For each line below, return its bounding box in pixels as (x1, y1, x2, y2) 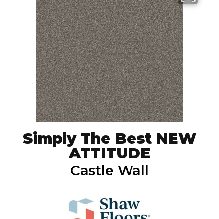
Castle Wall (70, 161, 149, 178)
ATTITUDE (68, 144, 151, 162)
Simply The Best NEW (23, 129, 196, 148)
